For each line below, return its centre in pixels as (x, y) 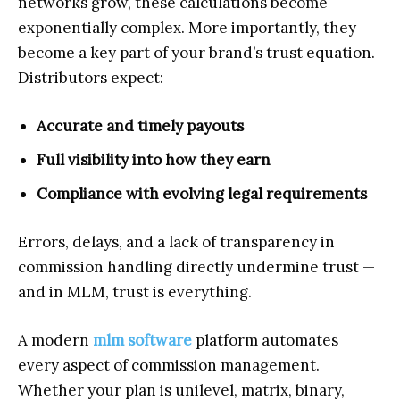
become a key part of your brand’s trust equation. (196, 53)
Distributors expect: (91, 78)
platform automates (265, 340)
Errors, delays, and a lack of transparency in (176, 242)
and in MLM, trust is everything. (135, 292)
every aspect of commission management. (169, 365)
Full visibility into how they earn (154, 160)
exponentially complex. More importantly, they (187, 28)
